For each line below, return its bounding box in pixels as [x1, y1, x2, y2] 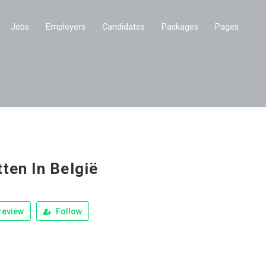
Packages [161, 22, 198, 31]
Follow [54, 206, 82, 216]
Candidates [102, 22, 145, 31]
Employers [46, 22, 85, 31]
